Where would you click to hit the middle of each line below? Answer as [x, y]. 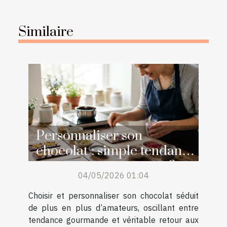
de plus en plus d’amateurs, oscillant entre [113, 208]
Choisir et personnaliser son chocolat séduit [113, 196]
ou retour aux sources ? [106, 166]
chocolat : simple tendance [116, 151]
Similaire [46, 32]
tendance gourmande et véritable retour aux [113, 220]
